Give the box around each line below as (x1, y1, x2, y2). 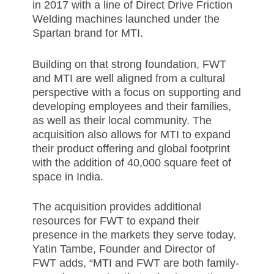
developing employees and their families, (32, 100, 231, 113)
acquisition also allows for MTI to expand (32, 128, 231, 141)
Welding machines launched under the (32, 12, 220, 25)
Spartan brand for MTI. (32, 26, 143, 39)
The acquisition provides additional (32, 200, 201, 213)
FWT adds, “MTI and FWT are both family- (32, 256, 239, 269)
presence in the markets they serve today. (32, 228, 236, 241)
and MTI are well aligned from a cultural (32, 72, 225, 84)
